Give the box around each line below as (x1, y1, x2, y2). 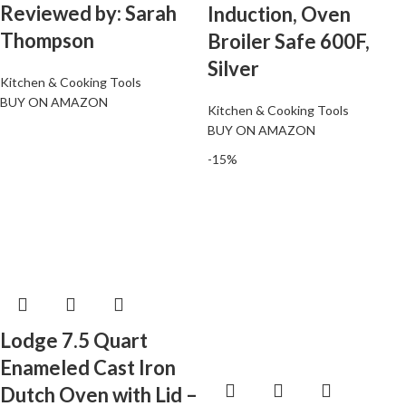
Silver (208, 56, 259, 82)
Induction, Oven (208, 2, 351, 27)
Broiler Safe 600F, (208, 29, 370, 54)
